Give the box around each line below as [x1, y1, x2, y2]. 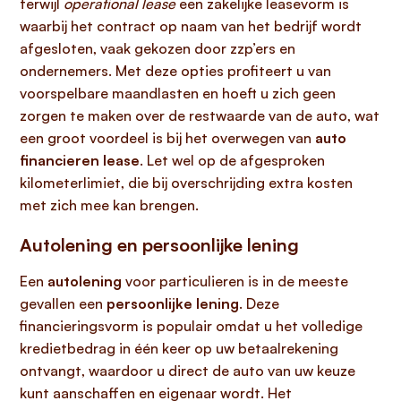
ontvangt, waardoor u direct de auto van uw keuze [20, 362, 355, 380]
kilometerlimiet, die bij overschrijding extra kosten [20, 174, 353, 192]
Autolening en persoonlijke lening [20, 234, 299, 256]
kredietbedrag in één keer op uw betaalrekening [20, 339, 338, 357]
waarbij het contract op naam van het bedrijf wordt [20, 17, 362, 35]
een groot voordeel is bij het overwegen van [20, 129, 315, 147]
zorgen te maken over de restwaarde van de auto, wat [20, 107, 380, 124]
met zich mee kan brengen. [20, 196, 199, 214]
